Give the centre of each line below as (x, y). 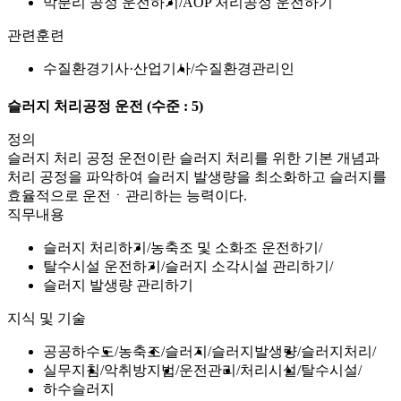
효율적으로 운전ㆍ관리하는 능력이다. (127, 196)
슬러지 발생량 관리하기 (118, 286)
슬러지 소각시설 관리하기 (247, 267)
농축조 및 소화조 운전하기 (235, 248)
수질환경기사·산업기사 (117, 68)
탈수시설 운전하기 (102, 267)
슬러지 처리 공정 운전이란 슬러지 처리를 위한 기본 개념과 (193, 158)
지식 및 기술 (47, 319)
